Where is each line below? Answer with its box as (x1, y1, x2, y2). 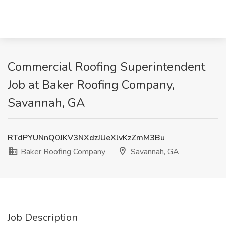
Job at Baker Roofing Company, (8, 77, 175, 93)
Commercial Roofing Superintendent (8, 59, 205, 75)
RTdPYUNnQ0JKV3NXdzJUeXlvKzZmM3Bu (8, 132, 165, 143)
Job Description (8, 211, 78, 224)
